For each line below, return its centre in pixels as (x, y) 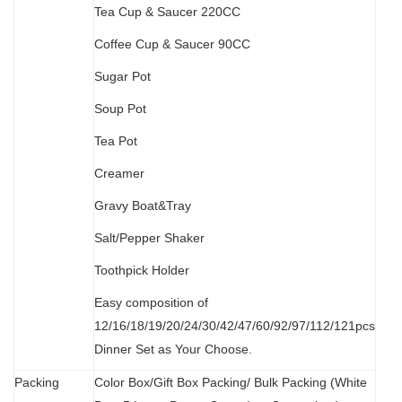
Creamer (119, 174)
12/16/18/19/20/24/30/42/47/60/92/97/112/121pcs (235, 326)
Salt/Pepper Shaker (149, 238)
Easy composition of (151, 303)
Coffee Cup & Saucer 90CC (172, 44)
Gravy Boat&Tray (143, 206)
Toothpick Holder (142, 271)
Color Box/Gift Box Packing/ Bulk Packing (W (220, 383)
